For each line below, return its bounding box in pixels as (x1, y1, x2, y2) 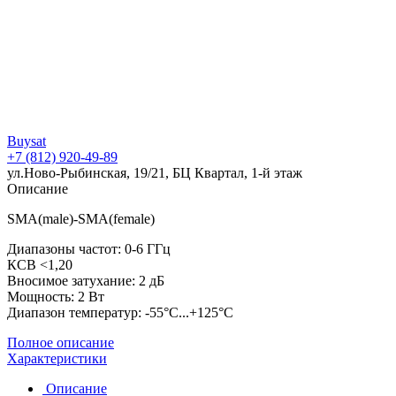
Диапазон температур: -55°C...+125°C (7, 304, 233, 320)
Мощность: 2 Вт (7, 288, 104, 304)
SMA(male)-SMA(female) (7, 210, 155, 226)
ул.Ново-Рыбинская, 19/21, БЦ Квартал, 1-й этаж (7, 164, 302, 180)
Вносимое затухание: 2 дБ (7, 272, 164, 288)
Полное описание (7, 334, 114, 350)
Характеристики (7, 350, 107, 366)
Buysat (7, 133, 46, 148)
